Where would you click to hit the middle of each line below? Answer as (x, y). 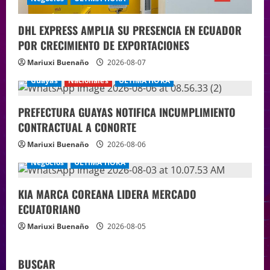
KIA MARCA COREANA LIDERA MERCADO (107, 194)
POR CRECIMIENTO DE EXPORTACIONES (104, 46)
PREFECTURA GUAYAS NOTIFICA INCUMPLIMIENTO (127, 112)
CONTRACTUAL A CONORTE (77, 127)
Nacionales (88, 81)
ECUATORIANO (49, 209)
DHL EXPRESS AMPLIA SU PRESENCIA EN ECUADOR (130, 30)
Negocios (47, 163)
